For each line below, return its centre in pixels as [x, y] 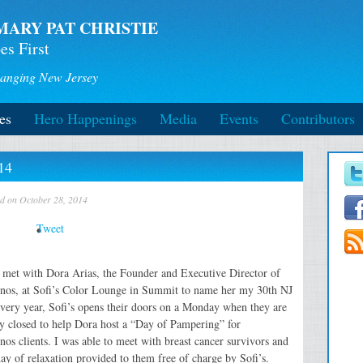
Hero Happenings [85, 118]
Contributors [318, 118]
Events [239, 118]
